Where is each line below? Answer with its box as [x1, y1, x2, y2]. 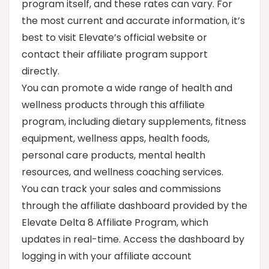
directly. [22, 64, 59, 78]
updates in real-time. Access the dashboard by [22, 232, 244, 246]
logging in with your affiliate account [22, 249, 192, 263]
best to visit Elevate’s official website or [22, 31, 207, 44]
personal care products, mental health [22, 148, 205, 162]
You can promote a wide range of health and [22, 81, 232, 95]
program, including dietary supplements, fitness [22, 115, 246, 128]
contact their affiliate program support [22, 47, 208, 61]
